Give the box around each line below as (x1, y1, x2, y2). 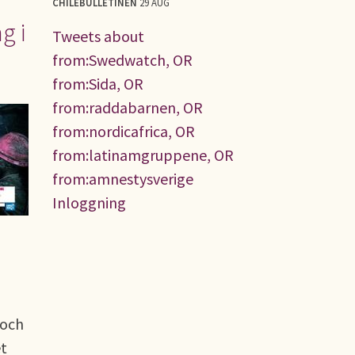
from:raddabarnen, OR (52, 97, 203, 117)
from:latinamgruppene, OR (52, 144, 234, 165)
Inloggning (52, 192, 126, 212)
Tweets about (52, 25, 144, 46)
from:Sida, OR (52, 73, 143, 94)
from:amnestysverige (52, 168, 193, 189)
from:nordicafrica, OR (52, 120, 195, 141)
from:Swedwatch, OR (52, 49, 193, 70)
